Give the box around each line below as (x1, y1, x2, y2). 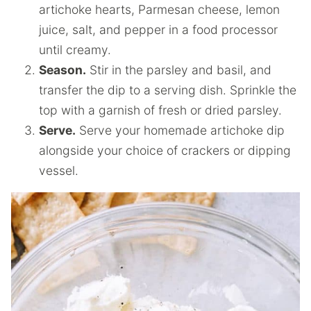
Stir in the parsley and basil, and (86, 62, 271, 77)
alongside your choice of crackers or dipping (39, 142, 291, 158)
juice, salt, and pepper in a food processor (39, 22, 278, 37)
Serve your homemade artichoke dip (76, 122, 285, 137)
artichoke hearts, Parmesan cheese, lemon (39, 1, 280, 17)
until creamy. (39, 42, 111, 57)
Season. (39, 62, 86, 77)
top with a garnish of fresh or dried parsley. (39, 102, 282, 117)
